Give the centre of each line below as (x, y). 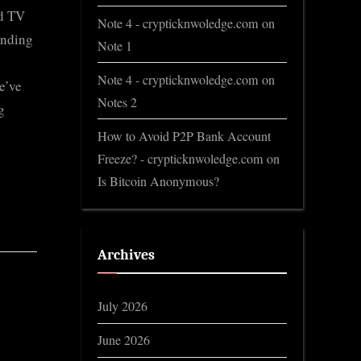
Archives (126, 254)
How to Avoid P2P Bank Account (184, 136)
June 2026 (124, 340)
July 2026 (122, 307)
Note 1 (115, 46)
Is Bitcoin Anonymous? (158, 181)
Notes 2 (117, 102)
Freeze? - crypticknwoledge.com (180, 158)
